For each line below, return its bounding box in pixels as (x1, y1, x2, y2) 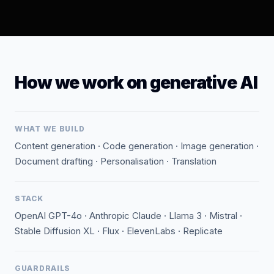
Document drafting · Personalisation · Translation (15, 155, 217, 167)
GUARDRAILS (15, 264, 71, 273)
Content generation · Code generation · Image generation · (15, 140, 259, 152)
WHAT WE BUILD (15, 124, 85, 133)
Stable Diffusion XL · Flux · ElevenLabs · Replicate (15, 225, 223, 237)
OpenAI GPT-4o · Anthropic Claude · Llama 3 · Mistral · (15, 210, 242, 221)
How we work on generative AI (15, 72, 257, 93)
